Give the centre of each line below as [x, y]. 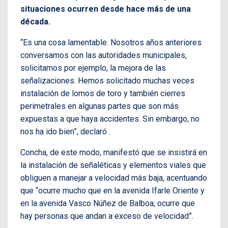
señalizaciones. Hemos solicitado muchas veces [107, 81]
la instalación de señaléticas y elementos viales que [113, 165]
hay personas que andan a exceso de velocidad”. [107, 216]
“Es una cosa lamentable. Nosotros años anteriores [111, 43]
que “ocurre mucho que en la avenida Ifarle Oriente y [112, 191]
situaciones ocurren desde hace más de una [106, 9]
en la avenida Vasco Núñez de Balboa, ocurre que [108, 204]
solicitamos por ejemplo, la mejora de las [93, 68]
